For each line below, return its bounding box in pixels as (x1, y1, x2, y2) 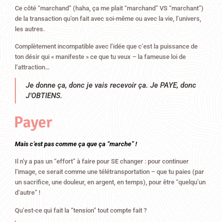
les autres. (15, 25, 45, 33)
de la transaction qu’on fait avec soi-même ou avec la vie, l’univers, (15, 15, 201, 23)
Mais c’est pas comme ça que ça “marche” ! (15, 140, 137, 148)
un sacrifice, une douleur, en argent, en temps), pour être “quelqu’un (15, 178, 206, 186)
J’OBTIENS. (26, 91, 62, 100)
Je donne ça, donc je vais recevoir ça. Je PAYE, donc (26, 80, 196, 90)
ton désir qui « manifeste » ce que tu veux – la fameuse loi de (15, 53, 186, 61)
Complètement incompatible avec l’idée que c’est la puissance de (15, 43, 198, 51)
